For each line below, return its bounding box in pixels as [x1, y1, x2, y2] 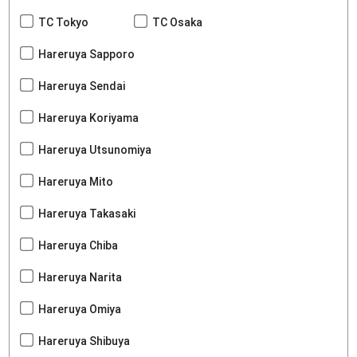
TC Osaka [152, 15, 203, 29]
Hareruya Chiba [38, 238, 119, 252]
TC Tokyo [38, 15, 89, 29]
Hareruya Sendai [38, 79, 126, 92]
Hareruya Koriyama [38, 111, 139, 124]
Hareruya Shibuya [38, 334, 131, 347]
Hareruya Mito [38, 175, 114, 188]
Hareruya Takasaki [38, 206, 136, 220]
